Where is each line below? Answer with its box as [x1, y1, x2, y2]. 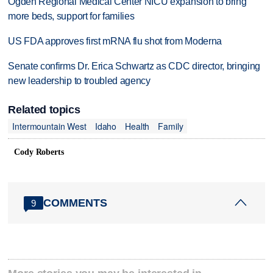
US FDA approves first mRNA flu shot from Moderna [8, 36, 222, 47]
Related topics [8, 104, 80, 116]
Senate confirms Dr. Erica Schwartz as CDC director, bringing [8, 60, 261, 71]
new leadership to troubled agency [8, 75, 151, 86]
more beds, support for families [8, 11, 135, 22]
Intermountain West [12, 119, 87, 132]
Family [158, 119, 183, 132]
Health [125, 119, 150, 132]
